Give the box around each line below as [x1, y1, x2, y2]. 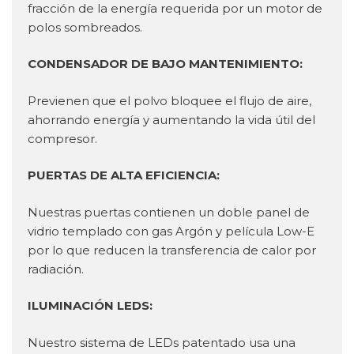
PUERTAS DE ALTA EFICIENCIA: [28, 168, 220, 183]
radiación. [28, 261, 84, 277]
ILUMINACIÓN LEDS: [28, 298, 153, 314]
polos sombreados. [28, 19, 142, 35]
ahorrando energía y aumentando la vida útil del [28, 111, 315, 127]
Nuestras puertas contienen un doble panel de [28, 204, 310, 220]
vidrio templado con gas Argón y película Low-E [28, 223, 314, 239]
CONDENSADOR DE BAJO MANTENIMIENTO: [28, 56, 303, 72]
